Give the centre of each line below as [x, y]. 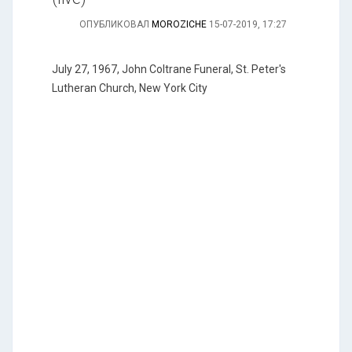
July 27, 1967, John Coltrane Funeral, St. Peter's [169, 69]
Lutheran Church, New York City [130, 88]
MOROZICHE [179, 24]
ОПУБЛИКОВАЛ [115, 24]
